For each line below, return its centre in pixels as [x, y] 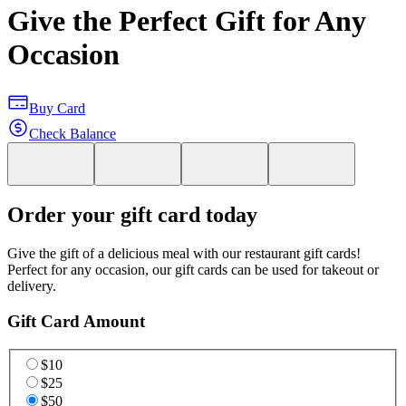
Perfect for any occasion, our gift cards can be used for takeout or [193, 270]
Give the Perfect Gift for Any [187, 21]
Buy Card [57, 108]
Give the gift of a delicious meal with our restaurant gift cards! [184, 254]
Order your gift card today [132, 215]
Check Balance [72, 133]
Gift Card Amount [76, 322]
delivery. [32, 286]
